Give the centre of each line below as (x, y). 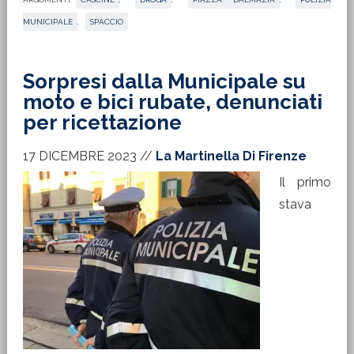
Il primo (305, 182)
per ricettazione (102, 122)
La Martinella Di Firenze (231, 156)
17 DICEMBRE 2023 (79, 156)
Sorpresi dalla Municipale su (164, 81)
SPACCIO (106, 22)
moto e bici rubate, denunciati (172, 102)
